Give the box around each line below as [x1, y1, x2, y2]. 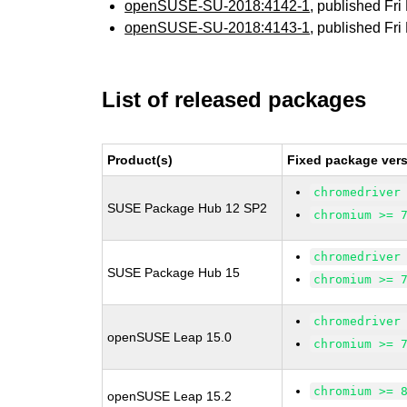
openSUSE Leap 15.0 [107, 330, 233, 344]
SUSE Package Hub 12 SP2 [107, 201, 268, 215]
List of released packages [102, 87, 367, 112]
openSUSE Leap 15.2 [107, 389, 233, 403]
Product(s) [107, 153, 174, 167]
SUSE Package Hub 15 [107, 265, 241, 280]
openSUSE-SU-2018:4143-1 [124, 20, 311, 35]
